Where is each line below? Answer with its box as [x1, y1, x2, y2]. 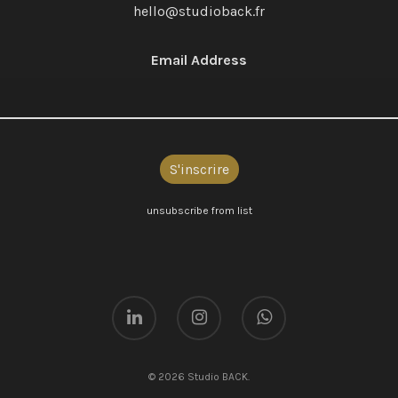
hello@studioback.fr [133, 3, 265, 20]
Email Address [151, 52, 247, 68]
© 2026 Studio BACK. [148, 370, 250, 383]
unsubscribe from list [146, 204, 252, 217]
